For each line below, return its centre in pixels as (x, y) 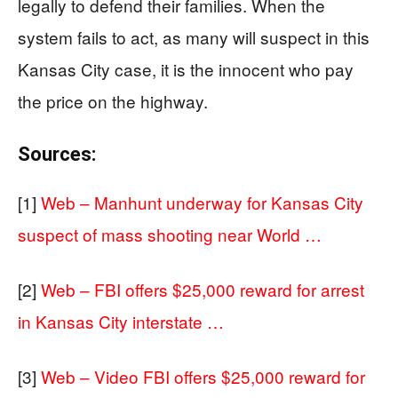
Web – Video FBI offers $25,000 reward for (203, 376)
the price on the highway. (113, 100)
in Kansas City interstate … (121, 321)
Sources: (57, 154)
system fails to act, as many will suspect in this (194, 36)
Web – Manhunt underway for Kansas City (202, 202)
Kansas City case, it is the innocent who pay (186, 68)
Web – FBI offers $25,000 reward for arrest (203, 289)
